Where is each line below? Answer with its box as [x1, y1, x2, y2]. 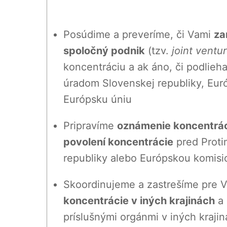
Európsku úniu [63, 93, 132, 106]
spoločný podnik [63, 45, 145, 57]
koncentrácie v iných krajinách [63, 195, 215, 207]
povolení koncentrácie [63, 136, 173, 148]
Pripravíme [63, 120, 117, 132]
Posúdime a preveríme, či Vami [63, 28, 214, 41]
